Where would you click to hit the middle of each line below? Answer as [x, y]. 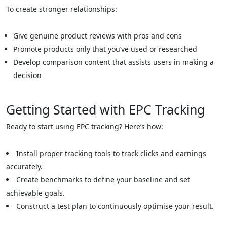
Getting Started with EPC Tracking [105, 109]
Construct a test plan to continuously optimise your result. [115, 206]
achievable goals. [35, 193]
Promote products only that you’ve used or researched [105, 49]
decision [27, 75]
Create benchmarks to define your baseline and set [103, 180]
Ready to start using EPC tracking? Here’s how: [85, 126]
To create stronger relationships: [62, 9]
